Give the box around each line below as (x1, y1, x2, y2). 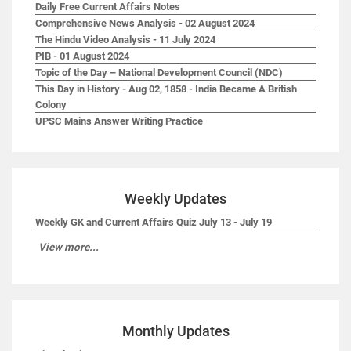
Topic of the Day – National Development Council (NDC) (35, 66, 283, 78)
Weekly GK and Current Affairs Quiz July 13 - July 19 (35, 215, 272, 228)
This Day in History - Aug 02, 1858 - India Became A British (35, 82, 297, 95)
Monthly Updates (121, 322, 230, 339)
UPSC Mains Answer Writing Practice (35, 114, 203, 127)
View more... (38, 241, 99, 253)
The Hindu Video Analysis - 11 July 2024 (35, 33, 215, 45)
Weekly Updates (125, 190, 226, 207)
